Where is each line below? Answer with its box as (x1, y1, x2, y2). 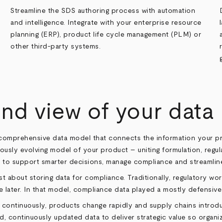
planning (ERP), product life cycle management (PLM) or (10, 31, 202, 39)
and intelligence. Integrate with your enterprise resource (10, 19, 202, 27)
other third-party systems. (10, 43, 101, 51)
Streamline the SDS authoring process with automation (10, 7, 196, 15)
